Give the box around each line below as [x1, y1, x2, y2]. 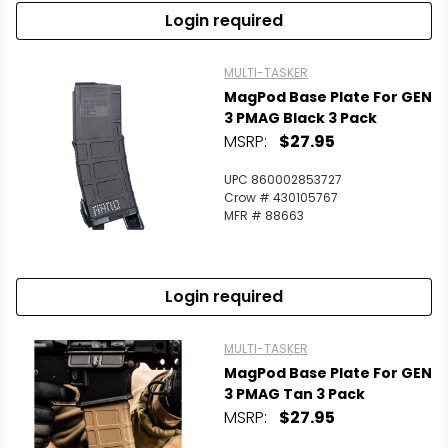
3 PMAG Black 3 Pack [224, 108, 377, 128]
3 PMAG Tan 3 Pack [224, 384, 365, 404]
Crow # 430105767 [224, 189, 338, 206]
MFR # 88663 [224, 207, 304, 224]
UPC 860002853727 [224, 171, 342, 188]
